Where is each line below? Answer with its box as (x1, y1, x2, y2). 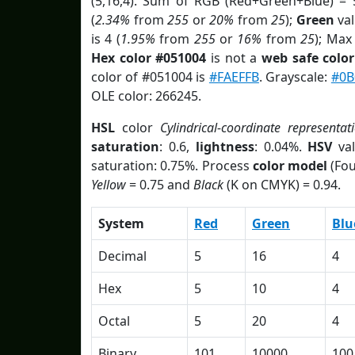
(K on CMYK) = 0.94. (223, 176, 341, 193)
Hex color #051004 (91, 49, 207, 67)
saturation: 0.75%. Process (91, 157, 253, 174)
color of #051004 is (91, 68, 209, 86)
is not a (206, 49, 261, 67)
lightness (195, 138, 254, 155)
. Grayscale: (258, 68, 331, 86)
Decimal (98, 247, 147, 265)
